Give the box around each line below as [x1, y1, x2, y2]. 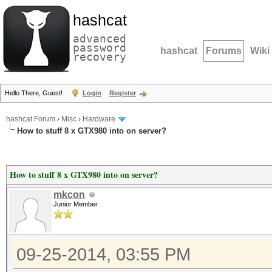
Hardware [83, 115, 115, 124]
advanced [73, 32, 126, 45]
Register [109, 89, 136, 97]
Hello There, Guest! [5, 89, 64, 97]
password [73, 41, 126, 54]
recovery [73, 50, 126, 63]
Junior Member [53, 200, 98, 208]
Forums [206, 46, 242, 56]
